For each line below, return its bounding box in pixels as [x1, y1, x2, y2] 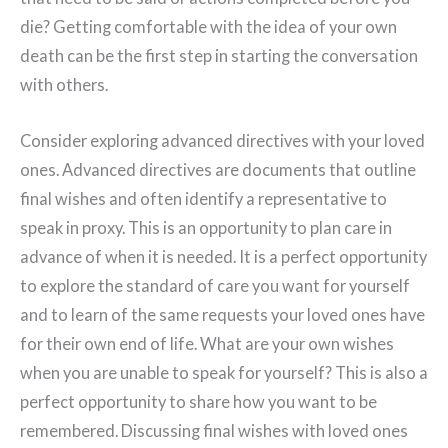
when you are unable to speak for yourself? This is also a [20, 362, 428, 382]
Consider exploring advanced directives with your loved [20, 130, 425, 150]
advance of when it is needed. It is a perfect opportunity [20, 246, 427, 266]
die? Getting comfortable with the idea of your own [20, 17, 397, 37]
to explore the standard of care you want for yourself [20, 275, 410, 295]
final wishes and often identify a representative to [20, 188, 387, 208]
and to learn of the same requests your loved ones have [20, 304, 425, 324]
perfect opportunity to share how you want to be [20, 391, 377, 411]
